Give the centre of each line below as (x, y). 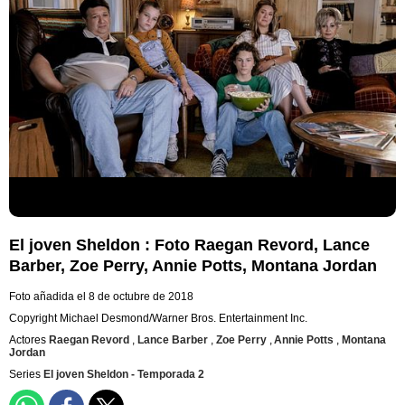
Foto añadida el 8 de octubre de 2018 (101, 297)
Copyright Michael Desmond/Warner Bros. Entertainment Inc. (158, 319)
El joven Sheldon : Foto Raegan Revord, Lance (189, 245)
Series (26, 375)
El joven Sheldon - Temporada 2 (124, 375)
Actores (29, 340)
